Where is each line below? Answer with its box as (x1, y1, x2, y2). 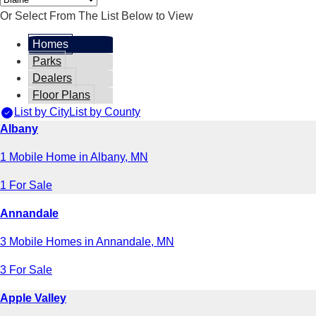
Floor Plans (32, 88, 90, 101)
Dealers (32, 71, 72, 84)
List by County (69, 105, 140, 118)
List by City (14, 105, 69, 118)
